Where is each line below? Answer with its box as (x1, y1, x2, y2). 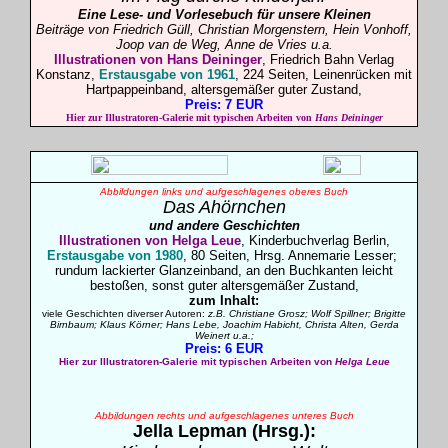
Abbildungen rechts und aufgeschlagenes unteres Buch (94, 410, 354, 421)
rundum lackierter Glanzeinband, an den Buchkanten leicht (55, 263, 393, 278)
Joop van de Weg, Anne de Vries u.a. (115, 37, 333, 52)
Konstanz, (36, 67, 99, 82)
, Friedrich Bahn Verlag (262, 52, 394, 67)
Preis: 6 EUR (185, 341, 263, 356)
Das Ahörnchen (162, 197, 286, 217)
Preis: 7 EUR (185, 97, 263, 112)
